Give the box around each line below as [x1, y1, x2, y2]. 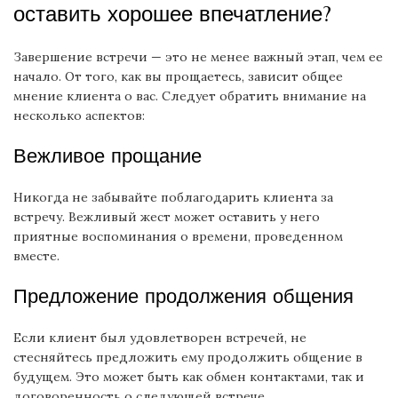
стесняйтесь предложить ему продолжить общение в [13, 349, 362, 365]
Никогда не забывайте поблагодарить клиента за [13, 189, 333, 205]
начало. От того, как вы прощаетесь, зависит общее [13, 68, 343, 84]
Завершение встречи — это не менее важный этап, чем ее [13, 49, 383, 65]
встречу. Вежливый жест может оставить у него [13, 209, 320, 225]
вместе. [13, 248, 60, 264]
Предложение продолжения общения [13, 284, 354, 308]
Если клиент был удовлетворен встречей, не [13, 330, 306, 346]
